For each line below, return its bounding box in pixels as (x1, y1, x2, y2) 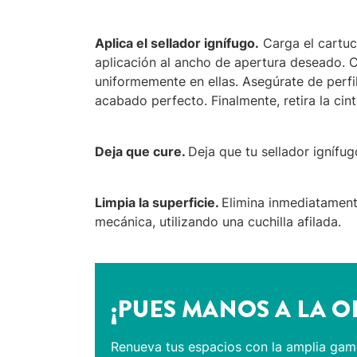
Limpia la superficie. (94, 194, 222, 210)
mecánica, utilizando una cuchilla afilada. (94, 213, 341, 229)
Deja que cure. (94, 143, 188, 159)
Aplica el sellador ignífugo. (94, 34, 259, 51)
